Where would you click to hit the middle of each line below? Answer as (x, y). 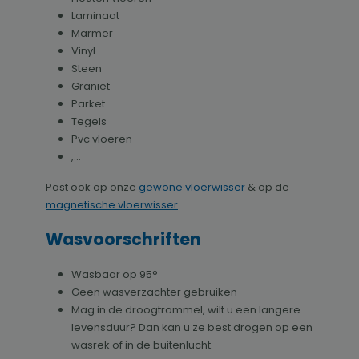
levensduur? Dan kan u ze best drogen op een (192, 328)
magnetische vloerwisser (112, 205)
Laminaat (95, 16)
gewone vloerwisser (192, 188)
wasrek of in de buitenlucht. (142, 345)
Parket (88, 104)
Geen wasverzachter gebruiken (154, 292)
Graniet (91, 87)
